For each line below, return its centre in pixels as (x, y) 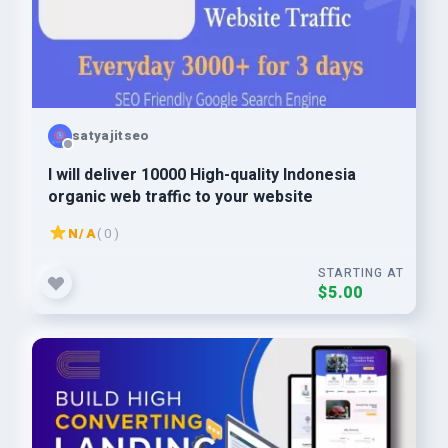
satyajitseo (111, 135)
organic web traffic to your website (180, 197)
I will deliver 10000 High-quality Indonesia (202, 175)
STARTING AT (361, 273)
